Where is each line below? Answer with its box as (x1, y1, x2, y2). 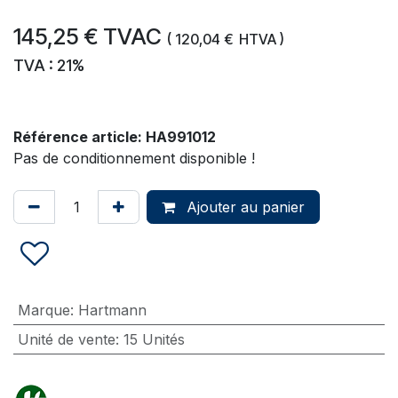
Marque (17, 300, 70, 319)
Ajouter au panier (182, 197, 305, 216)
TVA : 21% (13, 55, 84, 75)
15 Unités (123, 330, 185, 348)
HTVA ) (239, 29, 284, 48)
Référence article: (13, 127, 146, 146)
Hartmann (77, 300, 147, 319)
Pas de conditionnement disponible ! (13, 148, 255, 167)
